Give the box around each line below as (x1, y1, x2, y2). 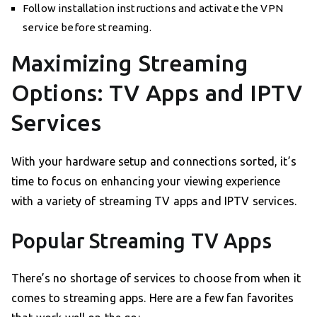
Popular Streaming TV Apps (11, 229, 272, 252)
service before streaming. (23, 21, 151, 33)
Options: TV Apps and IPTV (11, 79, 302, 105)
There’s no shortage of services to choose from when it (11, 271, 301, 284)
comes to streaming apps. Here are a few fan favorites (11, 291, 294, 304)
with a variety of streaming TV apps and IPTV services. (11, 194, 297, 207)
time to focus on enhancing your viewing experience (11, 174, 281, 188)
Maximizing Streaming (11, 50, 248, 76)
